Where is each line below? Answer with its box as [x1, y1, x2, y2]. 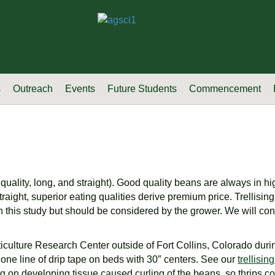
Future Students [107, 83, 177, 94]
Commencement [189, 83, 261, 94]
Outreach [13, 83, 53, 94]
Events [65, 83, 96, 94]
